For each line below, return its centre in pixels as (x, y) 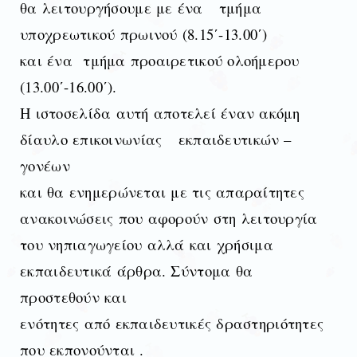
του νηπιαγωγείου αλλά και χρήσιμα (147, 244)
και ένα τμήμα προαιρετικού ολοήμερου (163, 60)
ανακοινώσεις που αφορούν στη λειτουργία (169, 218)
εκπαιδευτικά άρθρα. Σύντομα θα (137, 270)
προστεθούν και (73, 296)
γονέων (45, 165)
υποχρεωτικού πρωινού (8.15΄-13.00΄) (144, 33)
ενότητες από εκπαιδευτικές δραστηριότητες (172, 323)
